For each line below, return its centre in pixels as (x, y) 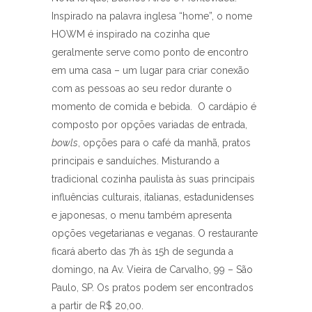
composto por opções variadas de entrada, (149, 125)
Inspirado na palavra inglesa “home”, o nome (152, 16)
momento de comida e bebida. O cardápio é (154, 107)
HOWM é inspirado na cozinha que (131, 34)
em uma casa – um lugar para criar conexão (150, 71)
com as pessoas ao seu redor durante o (142, 89)
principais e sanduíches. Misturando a (135, 161)
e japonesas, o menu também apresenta (142, 216)
